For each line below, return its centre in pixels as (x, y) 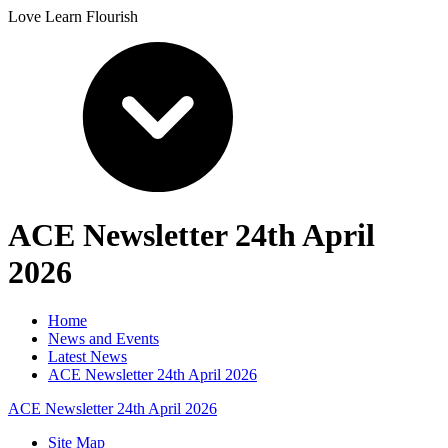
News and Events (103, 339)
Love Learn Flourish (73, 16)
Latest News (87, 357)
